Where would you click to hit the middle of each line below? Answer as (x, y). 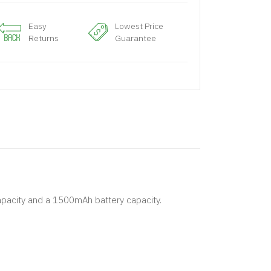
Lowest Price (139, 26)
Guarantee (136, 38)
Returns (43, 38)
